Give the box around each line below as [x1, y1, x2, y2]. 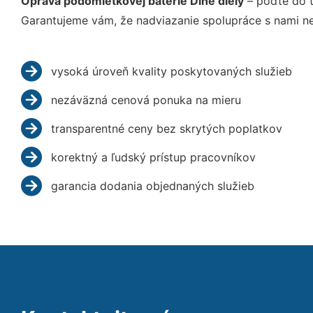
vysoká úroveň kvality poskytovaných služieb [50, 64, 292, 78]
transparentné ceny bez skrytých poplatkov [50, 121, 282, 136]
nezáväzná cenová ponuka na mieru [50, 92, 241, 107]
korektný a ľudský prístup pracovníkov [50, 150, 256, 164]
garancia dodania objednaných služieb [50, 178, 254, 193]
